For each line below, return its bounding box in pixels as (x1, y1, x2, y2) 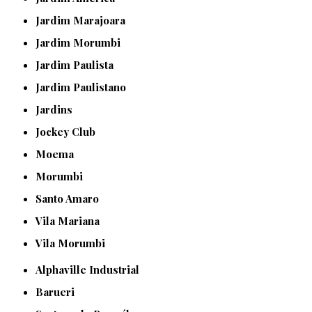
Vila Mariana (42, 214, 100, 228)
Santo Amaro (42, 192, 100, 206)
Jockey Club (40, 125, 96, 139)
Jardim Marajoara (40, 13, 126, 28)
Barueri (43, 285, 75, 299)
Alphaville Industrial (42, 263, 140, 277)
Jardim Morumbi (40, 36, 121, 50)
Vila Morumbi (42, 236, 106, 251)
